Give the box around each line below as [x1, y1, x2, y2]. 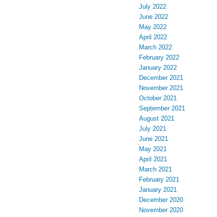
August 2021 [139, 115, 174, 123]
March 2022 [139, 44, 172, 51]
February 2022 [139, 54, 179, 62]
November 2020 [139, 206, 183, 214]
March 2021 [139, 166, 172, 173]
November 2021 [139, 84, 183, 92]
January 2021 [139, 186, 177, 194]
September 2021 [139, 105, 185, 112]
